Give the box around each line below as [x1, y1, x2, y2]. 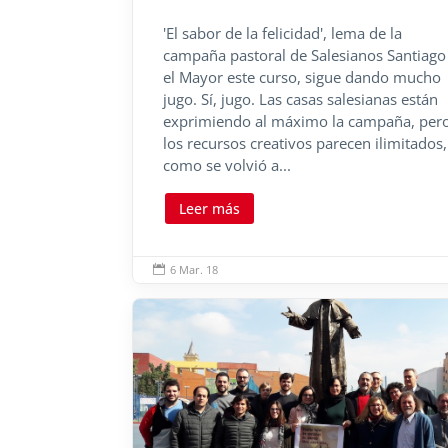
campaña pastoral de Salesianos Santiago [163, 45, 446, 65]
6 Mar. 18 [170, 262, 218, 278]
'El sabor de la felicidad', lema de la [163, 23, 402, 43]
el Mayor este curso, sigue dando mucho [163, 67, 441, 87]
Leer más [179, 199, 240, 219]
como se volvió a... [163, 155, 291, 175]
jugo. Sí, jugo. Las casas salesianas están [163, 89, 438, 109]
